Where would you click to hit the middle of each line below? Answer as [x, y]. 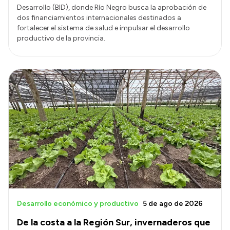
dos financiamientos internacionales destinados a [99, 17]
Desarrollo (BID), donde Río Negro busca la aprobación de [112, 7]
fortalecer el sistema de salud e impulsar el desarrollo [103, 28]
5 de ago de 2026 [173, 204]
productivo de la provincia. [61, 38]
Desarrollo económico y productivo [78, 204]
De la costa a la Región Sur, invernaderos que [114, 223]
